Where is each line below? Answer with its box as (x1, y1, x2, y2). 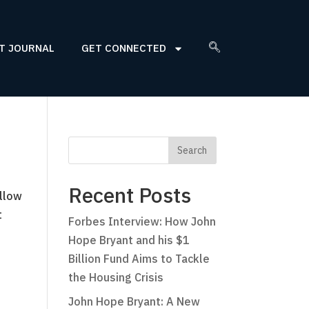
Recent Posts (68, 181, 191, 208)
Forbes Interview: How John (68, 215, 216, 228)
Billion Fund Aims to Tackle (68, 252, 210, 266)
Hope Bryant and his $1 (68, 233, 190, 247)
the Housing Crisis (68, 270, 163, 284)
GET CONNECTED (81, 41, 166, 54)
